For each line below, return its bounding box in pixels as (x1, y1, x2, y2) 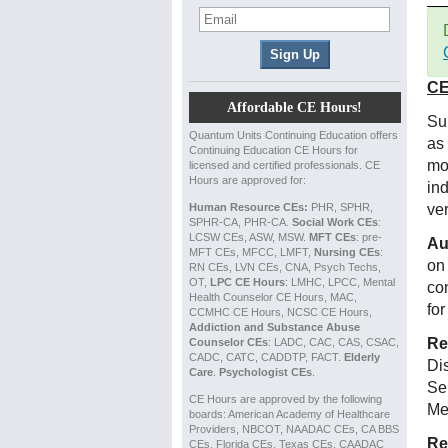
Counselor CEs (188, 336, 268, 348)
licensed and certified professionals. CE (188, 159, 380, 171)
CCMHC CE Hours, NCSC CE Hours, (188, 306, 372, 318)
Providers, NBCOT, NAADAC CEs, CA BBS (188, 423, 399, 435)
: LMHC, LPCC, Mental (284, 276, 395, 288)
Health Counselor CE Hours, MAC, (188, 291, 357, 303)
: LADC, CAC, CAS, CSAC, (267, 336, 399, 348)
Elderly (343, 351, 380, 363)
